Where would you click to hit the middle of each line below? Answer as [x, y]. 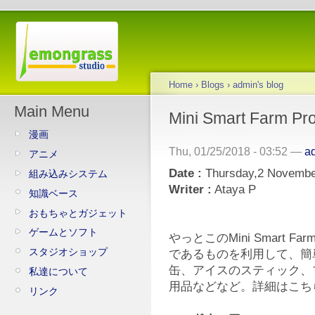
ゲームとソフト [63, 232]
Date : [185, 173]
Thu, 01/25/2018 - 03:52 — [237, 151]
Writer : [190, 189]
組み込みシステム [68, 173]
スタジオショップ [68, 252]
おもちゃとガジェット [78, 213]
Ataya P [234, 189]
